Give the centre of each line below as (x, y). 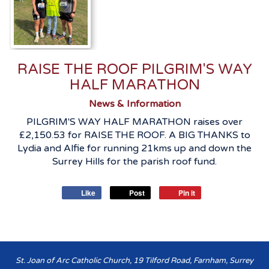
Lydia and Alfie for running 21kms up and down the (134, 148)
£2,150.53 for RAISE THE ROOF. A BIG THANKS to (134, 135)
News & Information (134, 104)
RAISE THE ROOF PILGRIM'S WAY (134, 69)
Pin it (187, 192)
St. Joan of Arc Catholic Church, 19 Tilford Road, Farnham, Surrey (134, 260)
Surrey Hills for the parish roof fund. (134, 161)
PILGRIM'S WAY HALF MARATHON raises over (134, 122)
